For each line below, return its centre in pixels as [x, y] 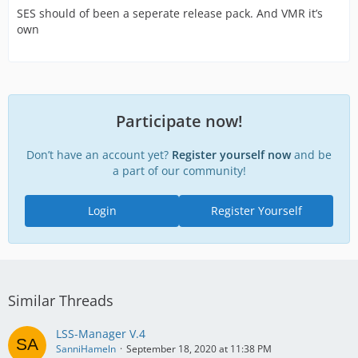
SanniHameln [86, 349]
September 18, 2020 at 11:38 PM [199, 349]
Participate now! [179, 121]
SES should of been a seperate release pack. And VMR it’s [170, 13]
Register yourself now [231, 155]
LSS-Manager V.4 [101, 334]
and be [311, 155]
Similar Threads [61, 300]
